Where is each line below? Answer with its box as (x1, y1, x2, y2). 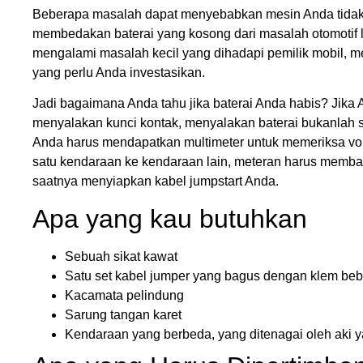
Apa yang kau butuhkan (32, 203, 307, 233)
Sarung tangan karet (65, 307, 181, 322)
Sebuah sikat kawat (65, 249, 177, 263)
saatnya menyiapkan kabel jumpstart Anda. (32, 174, 279, 189)
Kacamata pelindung (65, 288, 184, 302)
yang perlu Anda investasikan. (32, 65, 205, 79)
